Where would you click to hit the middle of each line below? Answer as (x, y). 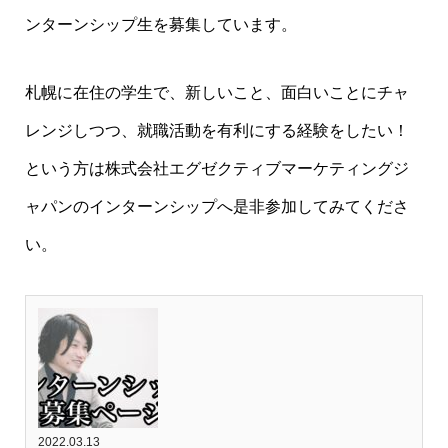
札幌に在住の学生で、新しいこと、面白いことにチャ (216, 93)
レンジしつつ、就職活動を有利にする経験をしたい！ (216, 131)
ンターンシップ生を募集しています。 (160, 24)
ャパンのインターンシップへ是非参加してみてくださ (216, 207)
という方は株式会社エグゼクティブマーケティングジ (216, 169)
